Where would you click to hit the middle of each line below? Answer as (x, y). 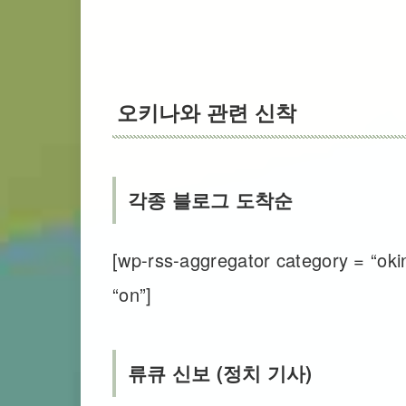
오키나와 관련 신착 (207, 112)
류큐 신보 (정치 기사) (220, 373)
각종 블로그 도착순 (210, 200)
